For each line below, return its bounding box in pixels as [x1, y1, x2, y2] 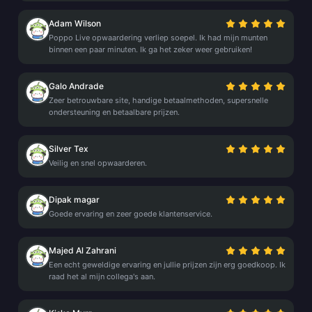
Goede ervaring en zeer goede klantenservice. [49, 209, 212, 219]
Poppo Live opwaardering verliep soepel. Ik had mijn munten [49, 33, 267, 42]
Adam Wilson [49, 18, 101, 29]
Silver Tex [49, 143, 88, 154]
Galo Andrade [49, 81, 104, 91]
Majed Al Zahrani [49, 245, 116, 256]
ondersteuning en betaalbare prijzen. [49, 107, 180, 117]
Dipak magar [49, 194, 100, 205]
